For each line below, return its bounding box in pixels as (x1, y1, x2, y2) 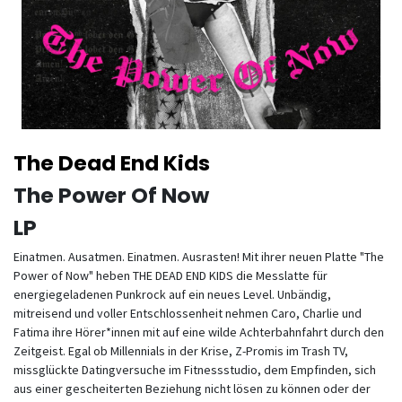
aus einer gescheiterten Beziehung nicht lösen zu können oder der (13, 380, 371, 397)
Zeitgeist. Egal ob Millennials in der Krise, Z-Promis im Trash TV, (13, 343, 348, 359)
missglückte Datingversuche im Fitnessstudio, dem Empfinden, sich (13, 362, 376, 378)
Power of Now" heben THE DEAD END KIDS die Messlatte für (13, 267, 328, 284)
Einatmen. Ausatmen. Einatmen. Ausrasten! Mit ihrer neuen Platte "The (13, 249, 384, 265)
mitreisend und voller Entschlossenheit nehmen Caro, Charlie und (13, 305, 362, 321)
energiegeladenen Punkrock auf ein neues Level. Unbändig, (13, 286, 331, 302)
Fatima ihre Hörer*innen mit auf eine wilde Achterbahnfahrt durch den (13, 324, 384, 340)
